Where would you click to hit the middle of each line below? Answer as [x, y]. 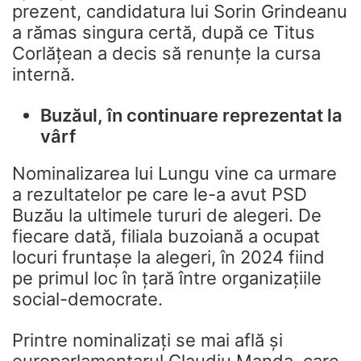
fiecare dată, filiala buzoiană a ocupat [166, 236]
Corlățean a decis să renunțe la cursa [166, 53]
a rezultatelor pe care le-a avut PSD [160, 194]
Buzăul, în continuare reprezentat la [191, 115]
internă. [44, 74]
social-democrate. [87, 299]
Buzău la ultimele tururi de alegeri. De [167, 215]
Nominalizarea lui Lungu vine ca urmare [174, 173]
